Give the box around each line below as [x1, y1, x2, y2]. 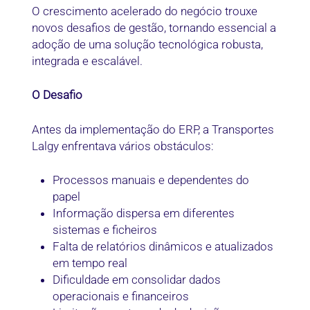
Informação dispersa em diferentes [53, 206, 235, 221]
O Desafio [32, 88, 83, 102]
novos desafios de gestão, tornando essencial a [32, 21, 277, 35]
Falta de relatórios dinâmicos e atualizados [53, 239, 274, 254]
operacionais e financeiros [53, 289, 190, 304]
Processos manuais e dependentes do [53, 173, 250, 188]
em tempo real [53, 256, 128, 271]
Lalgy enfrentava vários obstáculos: [32, 138, 215, 153]
